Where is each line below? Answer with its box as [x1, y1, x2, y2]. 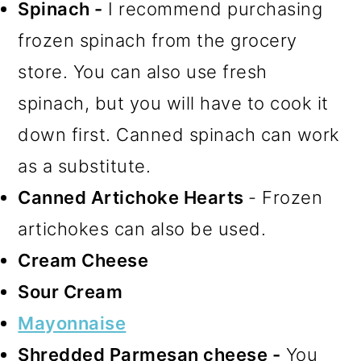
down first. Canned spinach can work [18, 124, 340, 146]
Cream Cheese [18, 250, 149, 272]
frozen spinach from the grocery [18, 30, 297, 52]
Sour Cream [18, 281, 123, 303]
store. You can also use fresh [18, 61, 268, 83]
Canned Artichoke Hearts [18, 187, 249, 209]
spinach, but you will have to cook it [18, 93, 329, 114]
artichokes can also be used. [18, 218, 267, 240]
